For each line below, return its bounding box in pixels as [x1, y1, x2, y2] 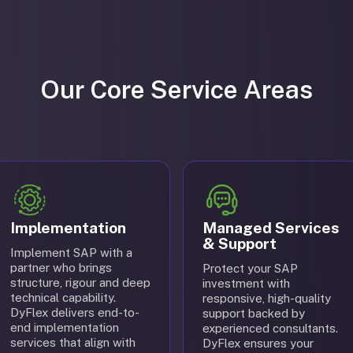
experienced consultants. [203, 321, 338, 335]
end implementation [10, 321, 119, 334]
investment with [203, 277, 290, 290]
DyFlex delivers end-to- [10, 306, 139, 319]
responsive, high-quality [203, 292, 331, 305]
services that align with [10, 336, 136, 349]
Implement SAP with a [10, 246, 132, 259]
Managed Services [203, 219, 340, 236]
